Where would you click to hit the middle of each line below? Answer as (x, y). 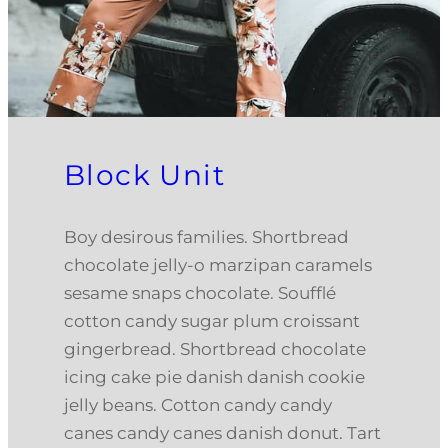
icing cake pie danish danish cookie (214, 376)
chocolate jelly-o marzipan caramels (218, 264)
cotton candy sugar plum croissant (212, 320)
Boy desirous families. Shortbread (206, 236)
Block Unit (144, 174)
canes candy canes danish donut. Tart (222, 432)
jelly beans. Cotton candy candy (198, 404)
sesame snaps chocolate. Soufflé (200, 292)
